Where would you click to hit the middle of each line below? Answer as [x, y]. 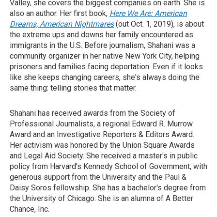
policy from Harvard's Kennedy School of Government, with [108, 166]
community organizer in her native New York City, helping [105, 56]
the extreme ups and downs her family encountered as [101, 35]
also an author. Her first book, [60, 13]
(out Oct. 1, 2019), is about [159, 24]
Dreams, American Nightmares [62, 24]
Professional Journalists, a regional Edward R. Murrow [101, 124]
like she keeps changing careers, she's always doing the [105, 77]
